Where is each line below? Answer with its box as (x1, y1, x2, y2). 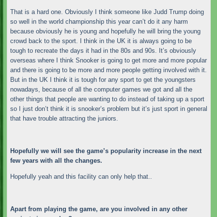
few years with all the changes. (10, 156, 102, 164)
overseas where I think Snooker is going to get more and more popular (10, 57, 207, 64)
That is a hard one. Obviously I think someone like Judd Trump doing (10, 8, 204, 16)
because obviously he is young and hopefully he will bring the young (10, 28, 201, 35)
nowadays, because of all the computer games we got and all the (10, 86, 192, 93)
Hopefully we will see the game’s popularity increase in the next (10, 147, 201, 155)
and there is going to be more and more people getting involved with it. (10, 66, 207, 74)
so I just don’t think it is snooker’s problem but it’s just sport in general (10, 105, 207, 113)
